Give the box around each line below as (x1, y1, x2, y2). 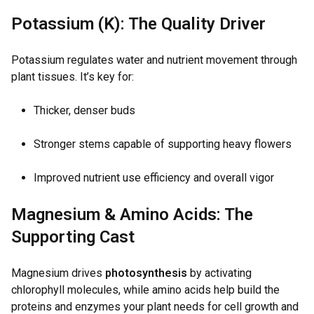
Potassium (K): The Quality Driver (11, 14, 266, 34)
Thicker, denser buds (34, 104, 135, 117)
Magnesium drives (11, 266, 105, 280)
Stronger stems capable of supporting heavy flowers (34, 137, 292, 151)
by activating (187, 266, 252, 280)
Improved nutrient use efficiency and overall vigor (34, 171, 274, 184)
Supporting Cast (11, 227, 135, 247)
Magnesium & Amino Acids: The (11, 205, 253, 224)
